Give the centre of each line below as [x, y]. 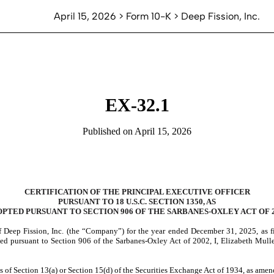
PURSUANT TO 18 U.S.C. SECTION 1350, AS [137, 202]
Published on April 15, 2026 [137, 131]
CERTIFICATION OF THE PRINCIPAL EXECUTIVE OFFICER [137, 192]
